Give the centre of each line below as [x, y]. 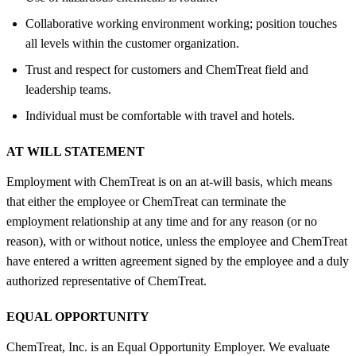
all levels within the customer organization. [132, 43]
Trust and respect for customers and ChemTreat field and [167, 69]
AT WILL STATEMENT [75, 151]
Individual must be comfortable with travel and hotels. [160, 115]
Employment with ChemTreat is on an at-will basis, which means [169, 181]
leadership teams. [68, 89]
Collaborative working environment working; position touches [181, 23]
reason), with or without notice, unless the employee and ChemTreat [177, 241]
